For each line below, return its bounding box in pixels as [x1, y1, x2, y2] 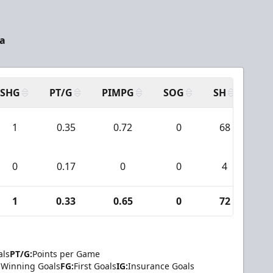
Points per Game [32, 248, 100, 260]
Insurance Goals [128, 260, 194, 272]
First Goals [74, 260, 116, 272]
